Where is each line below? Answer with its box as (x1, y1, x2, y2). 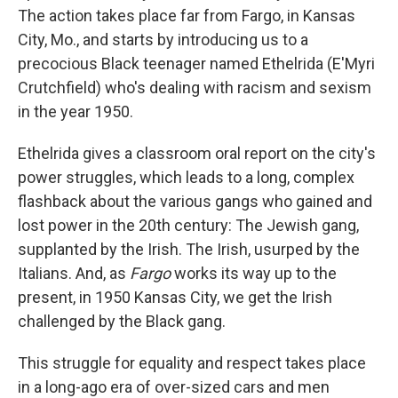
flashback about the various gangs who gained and (18, 192, 372, 211)
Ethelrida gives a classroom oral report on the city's (18, 144, 376, 163)
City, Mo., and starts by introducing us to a (18, 30, 308, 50)
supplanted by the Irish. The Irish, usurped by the (18, 240, 360, 259)
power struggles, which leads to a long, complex (18, 168, 354, 187)
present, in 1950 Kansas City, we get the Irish (18, 288, 332, 307)
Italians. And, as (18, 264, 130, 283)
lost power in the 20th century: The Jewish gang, (18, 216, 359, 235)
